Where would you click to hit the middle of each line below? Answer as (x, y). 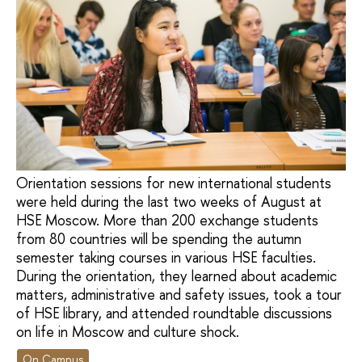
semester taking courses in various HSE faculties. (166, 258)
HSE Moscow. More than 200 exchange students (167, 221)
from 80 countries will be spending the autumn (159, 239)
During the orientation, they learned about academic (177, 276)
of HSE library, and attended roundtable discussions (174, 314)
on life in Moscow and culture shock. (128, 332)
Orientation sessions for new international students (174, 183)
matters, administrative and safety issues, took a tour (179, 295)
